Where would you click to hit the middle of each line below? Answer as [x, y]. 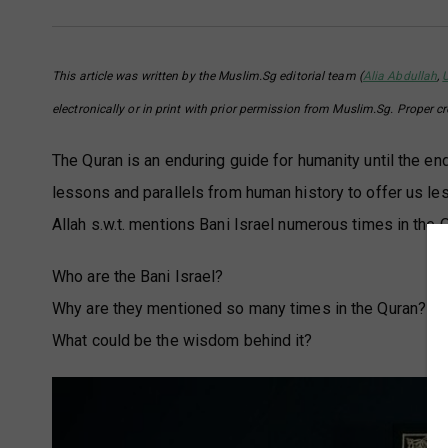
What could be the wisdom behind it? [182, 340]
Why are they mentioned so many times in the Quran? [239, 308]
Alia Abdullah [400, 75]
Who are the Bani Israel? [138, 276]
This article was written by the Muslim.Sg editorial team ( [207, 75]
